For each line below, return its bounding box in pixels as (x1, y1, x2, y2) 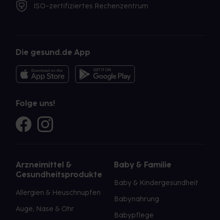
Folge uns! (16, 99, 55, 109)
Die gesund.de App (16, 48, 90, 57)
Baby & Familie (114, 160, 171, 170)
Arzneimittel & (16, 160, 72, 170)
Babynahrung (114, 195, 159, 204)
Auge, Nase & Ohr (16, 205, 74, 214)
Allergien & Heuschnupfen (16, 189, 101, 197)
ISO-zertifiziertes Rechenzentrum (33, 1, 148, 10)
